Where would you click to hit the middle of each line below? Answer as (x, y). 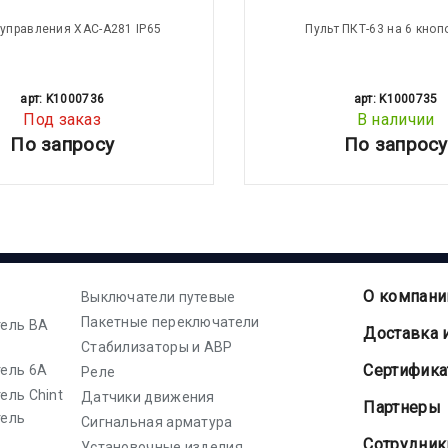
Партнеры (402, 407)
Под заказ (62, 119)
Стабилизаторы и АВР (156, 347)
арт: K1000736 (62, 98)
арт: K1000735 (395, 98)
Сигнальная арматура (156, 422)
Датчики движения (147, 397)
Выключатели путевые (158, 297)
